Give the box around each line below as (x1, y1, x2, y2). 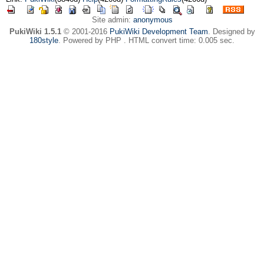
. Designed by (207, 27, 255, 36)
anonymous (133, 15, 173, 24)
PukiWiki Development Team (109, 27, 208, 36)
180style (29, 36, 58, 45)
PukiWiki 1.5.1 (9, 27, 61, 36)
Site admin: (91, 15, 133, 24)
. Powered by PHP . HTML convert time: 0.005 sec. (58, 36, 235, 45)
